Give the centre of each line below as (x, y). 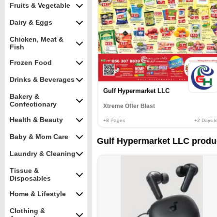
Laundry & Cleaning (43, 154)
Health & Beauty (36, 120)
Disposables (30, 178)
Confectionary (33, 104)
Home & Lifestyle (38, 194)
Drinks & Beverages (42, 79)
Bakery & (24, 96)
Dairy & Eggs (31, 22)
